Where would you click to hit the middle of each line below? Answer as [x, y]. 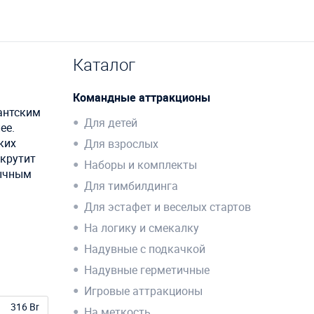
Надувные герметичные [146, 270]
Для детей [110, 123]
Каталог [104, 65]
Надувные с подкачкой [144, 249]
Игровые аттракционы [143, 291]
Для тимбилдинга [131, 186]
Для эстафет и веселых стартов [167, 207]
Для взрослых [121, 144]
